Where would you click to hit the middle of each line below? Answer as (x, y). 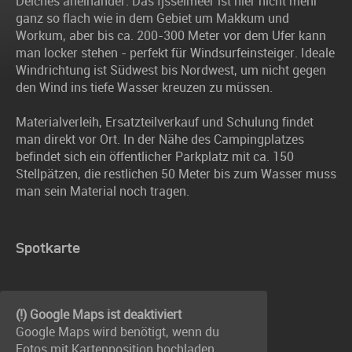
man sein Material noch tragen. (103, 191)
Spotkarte (48, 247)
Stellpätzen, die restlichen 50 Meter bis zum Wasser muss (176, 174)
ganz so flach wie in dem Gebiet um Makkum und (152, 18)
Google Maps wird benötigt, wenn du (117, 332)
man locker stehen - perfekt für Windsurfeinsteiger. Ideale (175, 53)
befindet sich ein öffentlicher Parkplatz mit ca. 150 (155, 156)
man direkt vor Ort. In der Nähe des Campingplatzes (160, 139)
